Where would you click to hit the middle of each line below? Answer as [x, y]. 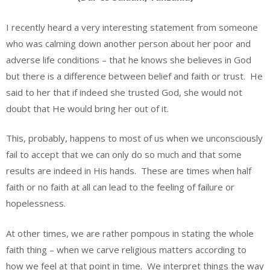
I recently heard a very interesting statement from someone [132, 27]
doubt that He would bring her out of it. [87, 108]
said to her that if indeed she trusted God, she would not [124, 92]
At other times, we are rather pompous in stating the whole [130, 233]
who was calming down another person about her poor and [128, 43]
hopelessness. [36, 203]
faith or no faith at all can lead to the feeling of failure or [120, 187]
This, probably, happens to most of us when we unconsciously [134, 138]
